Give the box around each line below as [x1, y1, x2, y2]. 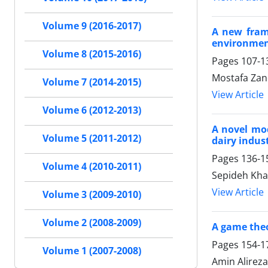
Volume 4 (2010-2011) [42, 160, 141, 173]
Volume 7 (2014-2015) [42, 75, 141, 89]
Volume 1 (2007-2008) [42, 244, 141, 257]
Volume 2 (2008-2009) [42, 216, 141, 229]
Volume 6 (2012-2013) [42, 103, 141, 117]
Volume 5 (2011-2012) [42, 132, 141, 145]
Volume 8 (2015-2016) [42, 47, 141, 60]
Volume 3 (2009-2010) [42, 188, 141, 201]
